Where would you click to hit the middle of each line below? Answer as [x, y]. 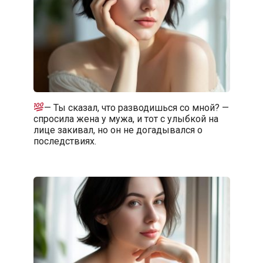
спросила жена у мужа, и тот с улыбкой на [126, 119]
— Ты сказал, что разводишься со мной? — [136, 107]
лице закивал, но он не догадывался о [118, 130]
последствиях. [65, 141]
